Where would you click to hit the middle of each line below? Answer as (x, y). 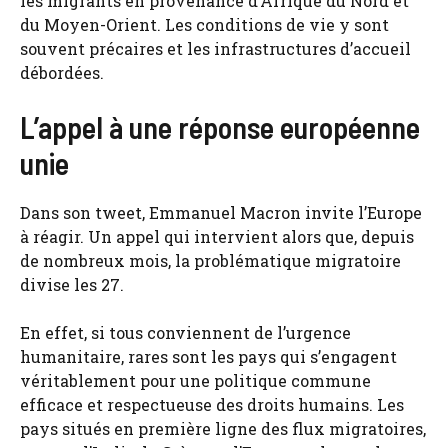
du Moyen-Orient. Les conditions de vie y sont (204, 24)
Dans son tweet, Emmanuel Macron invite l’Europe (221, 212)
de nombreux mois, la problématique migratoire (210, 260)
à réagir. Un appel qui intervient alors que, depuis (217, 236)
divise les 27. (72, 284)
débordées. (62, 72)
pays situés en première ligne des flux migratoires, (223, 428)
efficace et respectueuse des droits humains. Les (212, 404)
